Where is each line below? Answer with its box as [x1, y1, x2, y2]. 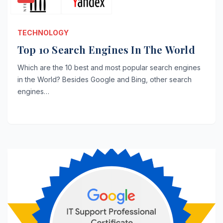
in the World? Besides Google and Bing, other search [17, 75, 192, 84]
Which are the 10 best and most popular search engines [17, 63, 201, 72]
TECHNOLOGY [17, 28, 69, 37]
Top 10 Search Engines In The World [17, 43, 195, 57]
